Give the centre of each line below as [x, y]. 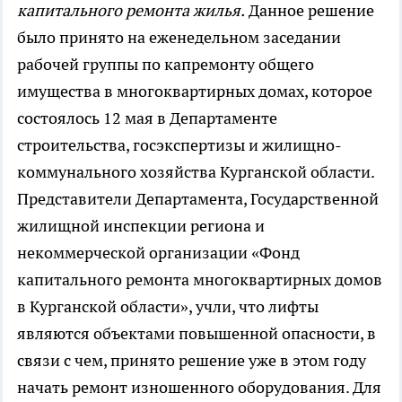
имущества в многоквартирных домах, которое [195, 91]
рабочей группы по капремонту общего [166, 64]
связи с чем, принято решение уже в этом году [192, 360]
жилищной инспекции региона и [141, 226]
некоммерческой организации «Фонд [158, 253]
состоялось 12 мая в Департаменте [147, 118]
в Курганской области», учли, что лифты [168, 306]
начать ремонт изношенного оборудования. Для [199, 387]
